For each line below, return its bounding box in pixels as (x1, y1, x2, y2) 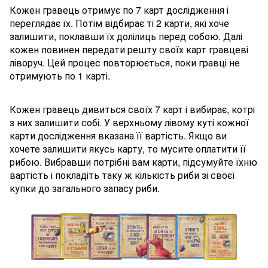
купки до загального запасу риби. (10, 181, 160, 196)
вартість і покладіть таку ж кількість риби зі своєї (10, 168, 235, 182)
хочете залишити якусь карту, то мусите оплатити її (10, 142, 246, 156)
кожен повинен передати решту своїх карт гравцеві (10, 42, 248, 57)
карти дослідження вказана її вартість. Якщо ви (10, 129, 227, 143)
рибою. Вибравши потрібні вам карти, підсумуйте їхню (10, 155, 257, 169)
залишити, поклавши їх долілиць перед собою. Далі (10, 29, 242, 44)
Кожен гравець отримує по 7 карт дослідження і (10, 3, 229, 17)
